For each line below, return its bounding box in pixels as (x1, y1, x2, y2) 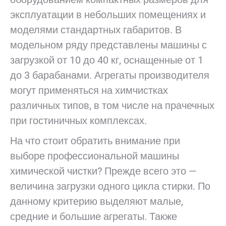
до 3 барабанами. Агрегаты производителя (10, 69, 209, 81)
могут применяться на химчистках (10, 84, 168, 96)
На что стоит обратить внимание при (10, 135, 180, 147)
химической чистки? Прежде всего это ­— (10, 165, 197, 177)
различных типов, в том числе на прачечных (10, 99, 214, 111)
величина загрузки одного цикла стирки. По (10, 180, 210, 192)
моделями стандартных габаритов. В (10, 24, 182, 36)
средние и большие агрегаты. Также (10, 210, 177, 222)
